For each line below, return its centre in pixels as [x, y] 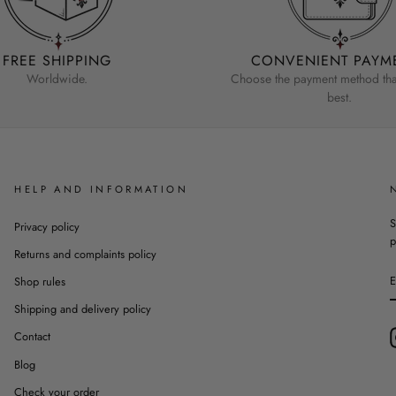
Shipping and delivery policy [83, 309]
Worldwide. [57, 78]
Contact [33, 337]
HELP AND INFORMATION [101, 189]
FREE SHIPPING [57, 60]
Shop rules [40, 282]
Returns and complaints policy [86, 254]
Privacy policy [47, 226]
